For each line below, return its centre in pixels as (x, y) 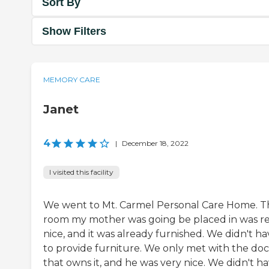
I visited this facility (81, 172)
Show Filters (74, 31)
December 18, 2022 (155, 144)
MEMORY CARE (72, 80)
